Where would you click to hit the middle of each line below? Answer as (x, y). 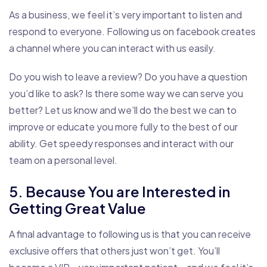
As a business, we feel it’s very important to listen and (125, 14)
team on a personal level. (63, 160)
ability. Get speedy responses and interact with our (121, 143)
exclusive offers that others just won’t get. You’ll (114, 251)
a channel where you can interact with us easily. (112, 48)
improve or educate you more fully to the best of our (123, 126)
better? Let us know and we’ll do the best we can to (123, 110)
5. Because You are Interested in (119, 191)
